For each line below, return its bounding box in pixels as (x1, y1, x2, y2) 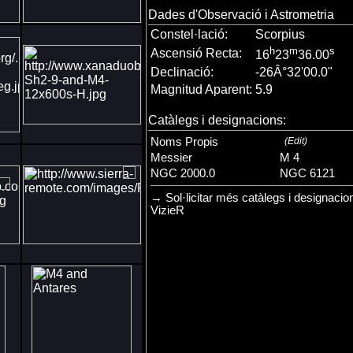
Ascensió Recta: (150, 46, 242, 60)
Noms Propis (150, 136, 218, 149)
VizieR (150, 204, 184, 217)
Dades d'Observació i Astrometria (148, 8, 334, 22)
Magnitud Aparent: (150, 82, 252, 96)
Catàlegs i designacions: (148, 113, 286, 127)
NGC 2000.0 (150, 167, 215, 180)
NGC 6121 (280, 167, 335, 180)
